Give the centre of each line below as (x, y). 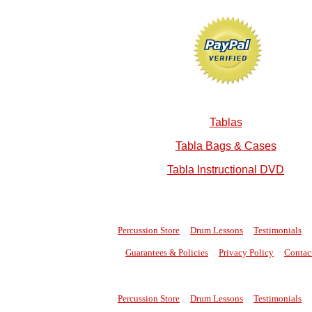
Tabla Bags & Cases (226, 146)
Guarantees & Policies (167, 252)
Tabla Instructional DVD (226, 169)
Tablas (226, 122)
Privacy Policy (246, 252)
